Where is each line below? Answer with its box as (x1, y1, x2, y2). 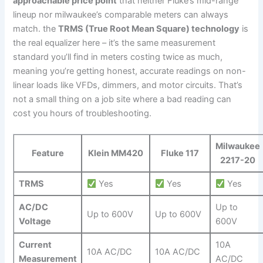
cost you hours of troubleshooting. (13, 108, 152, 119)
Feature (31, 148, 64, 159)
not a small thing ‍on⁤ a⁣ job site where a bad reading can (13, 94, 232, 105)
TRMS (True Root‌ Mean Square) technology (58, 23, 240, 35)
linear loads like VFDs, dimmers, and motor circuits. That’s (13, 80, 243, 91)
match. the (13, 23, 59, 35)
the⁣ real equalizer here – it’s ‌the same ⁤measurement (13, 38, 216, 49)
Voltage (18, 216, 51, 227)
